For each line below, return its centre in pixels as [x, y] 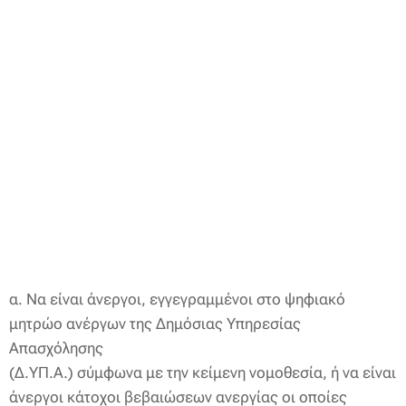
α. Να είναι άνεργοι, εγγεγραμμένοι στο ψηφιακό [177, 299]
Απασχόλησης [56, 348]
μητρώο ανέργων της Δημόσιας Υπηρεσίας [155, 323]
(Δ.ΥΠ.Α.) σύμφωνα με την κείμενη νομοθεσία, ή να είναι [203, 372]
